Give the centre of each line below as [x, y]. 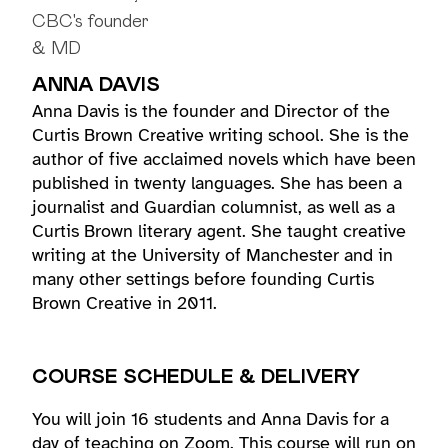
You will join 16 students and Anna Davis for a [210, 419]
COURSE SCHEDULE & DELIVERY [196, 377]
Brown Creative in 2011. [124, 303]
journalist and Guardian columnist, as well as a [213, 207]
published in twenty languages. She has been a [217, 183]
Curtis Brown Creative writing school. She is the [220, 135]
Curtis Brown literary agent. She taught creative [219, 231]
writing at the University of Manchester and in [212, 255]
